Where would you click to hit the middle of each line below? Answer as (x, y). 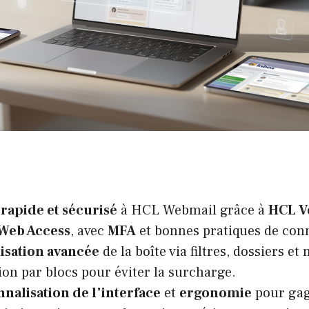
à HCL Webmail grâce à (192, 210)
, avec (89, 231)
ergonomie (215, 293)
